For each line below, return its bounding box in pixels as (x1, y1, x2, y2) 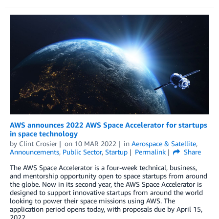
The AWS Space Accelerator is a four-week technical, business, (10, 163, 197, 172)
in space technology (10, 129, 78, 138)
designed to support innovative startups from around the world (10, 188, 203, 197)
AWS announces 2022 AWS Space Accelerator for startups (10, 120, 207, 130)
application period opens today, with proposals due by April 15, (10, 205, 202, 214)
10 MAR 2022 (74, 139, 116, 148)
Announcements (10, 148, 59, 156)
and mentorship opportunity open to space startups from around (10, 172, 207, 180)
